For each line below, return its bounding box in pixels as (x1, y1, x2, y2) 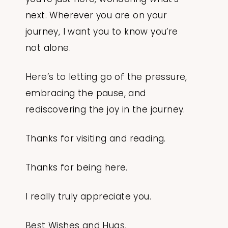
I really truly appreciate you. (25, 190, 154, 203)
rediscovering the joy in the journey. (25, 103, 185, 116)
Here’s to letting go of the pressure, (25, 71, 187, 83)
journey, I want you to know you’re (25, 25, 178, 38)
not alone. (25, 42, 71, 54)
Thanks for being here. (25, 161, 131, 174)
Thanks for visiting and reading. (25, 132, 169, 145)
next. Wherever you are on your (25, 9, 167, 22)
